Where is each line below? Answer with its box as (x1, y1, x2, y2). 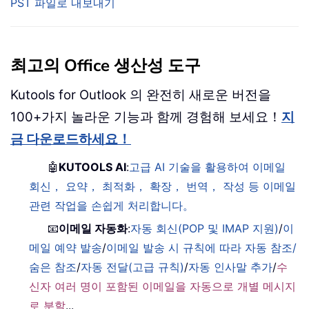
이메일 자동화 (59, 221, 128, 236)
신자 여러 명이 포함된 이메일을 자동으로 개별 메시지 (29, 279, 297, 294)
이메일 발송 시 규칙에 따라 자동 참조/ (106, 241, 297, 255)
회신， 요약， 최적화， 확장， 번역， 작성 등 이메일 (29, 179, 297, 194)
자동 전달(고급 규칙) (81, 260, 185, 275)
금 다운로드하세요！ (10, 131, 131, 148)
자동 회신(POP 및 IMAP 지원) (130, 221, 279, 236)
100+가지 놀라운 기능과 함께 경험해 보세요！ (10, 109, 281, 126)
